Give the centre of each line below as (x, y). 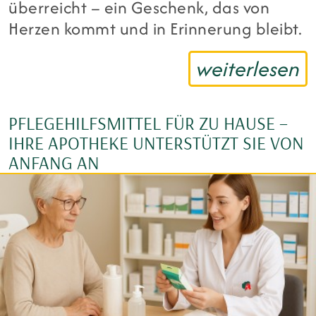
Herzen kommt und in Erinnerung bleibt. (156, 29)
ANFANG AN (54, 162)
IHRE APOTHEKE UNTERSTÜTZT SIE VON (156, 142)
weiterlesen (248, 68)
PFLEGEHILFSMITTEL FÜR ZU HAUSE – (148, 123)
